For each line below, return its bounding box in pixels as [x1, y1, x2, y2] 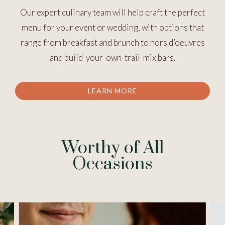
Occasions [72, 153, 153, 175]
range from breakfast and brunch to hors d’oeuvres [20, 37, 205, 48]
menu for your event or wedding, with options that [21, 22, 204, 33]
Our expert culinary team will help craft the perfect [20, 7, 205, 18]
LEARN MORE [88, 86, 137, 95]
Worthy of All [61, 137, 164, 159]
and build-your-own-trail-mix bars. [50, 52, 175, 63]
